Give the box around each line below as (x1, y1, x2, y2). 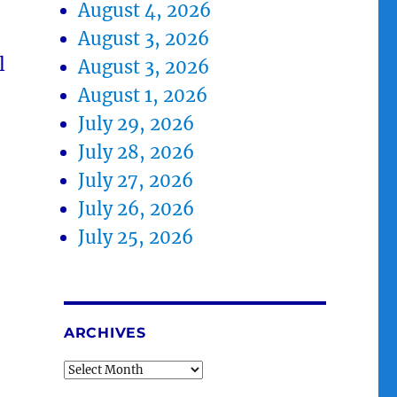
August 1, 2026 (78, 83, 208, 106)
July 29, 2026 (78, 112, 195, 135)
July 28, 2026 (78, 140, 195, 163)
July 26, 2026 (78, 197, 195, 220)
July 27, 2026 (78, 168, 194, 191)
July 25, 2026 (78, 225, 194, 248)
